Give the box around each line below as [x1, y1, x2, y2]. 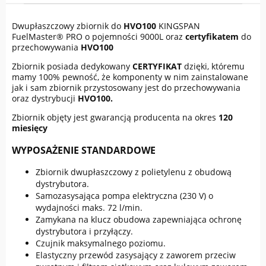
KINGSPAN [156, 20, 200, 32]
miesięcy [12, 122, 47, 134]
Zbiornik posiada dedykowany [12, 61, 132, 72]
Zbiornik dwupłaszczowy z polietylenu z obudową [36, 166, 232, 178]
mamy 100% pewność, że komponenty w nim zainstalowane [12, 71, 248, 83]
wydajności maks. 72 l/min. [36, 202, 142, 214]
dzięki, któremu [182, 61, 245, 72]
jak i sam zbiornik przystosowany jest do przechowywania [12, 82, 240, 94]
